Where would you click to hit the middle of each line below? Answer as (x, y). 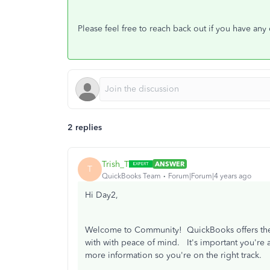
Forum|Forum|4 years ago (210, 176)
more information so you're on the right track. (173, 255)
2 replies (85, 127)
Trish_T (115, 164)
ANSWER (170, 164)
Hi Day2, (102, 195)
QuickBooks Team (131, 176)
